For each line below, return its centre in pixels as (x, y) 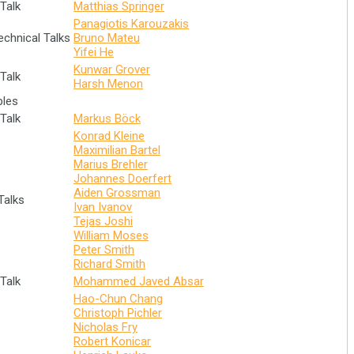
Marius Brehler (111, 164)
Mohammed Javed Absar (139, 281)
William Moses (111, 235)
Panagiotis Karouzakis (131, 24)
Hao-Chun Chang (118, 299)
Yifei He (94, 52)
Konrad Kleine (109, 136)
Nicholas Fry (105, 327)
